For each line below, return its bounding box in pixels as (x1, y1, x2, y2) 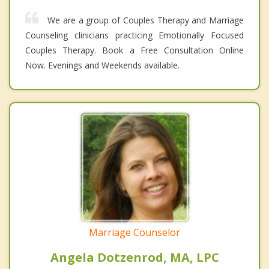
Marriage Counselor (89, 226, 180, 240)
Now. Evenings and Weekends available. (25, 59, 180, 71)
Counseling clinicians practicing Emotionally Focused (25, 29, 244, 41)
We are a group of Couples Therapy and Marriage (47, 14, 244, 26)
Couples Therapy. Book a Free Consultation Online (25, 44, 244, 56)
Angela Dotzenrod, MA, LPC (50, 249, 219, 266)
